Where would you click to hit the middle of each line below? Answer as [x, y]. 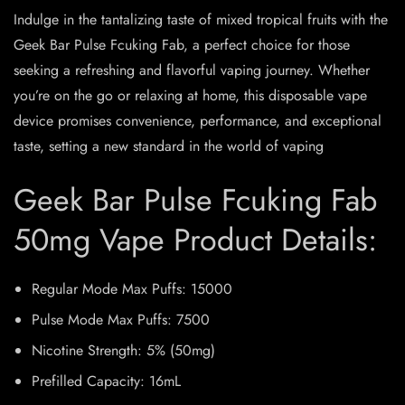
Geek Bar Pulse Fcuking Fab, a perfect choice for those [182, 45]
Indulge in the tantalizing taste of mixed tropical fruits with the [201, 20]
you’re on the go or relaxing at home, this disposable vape [190, 96]
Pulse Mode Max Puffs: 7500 [121, 320]
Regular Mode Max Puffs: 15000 [132, 289]
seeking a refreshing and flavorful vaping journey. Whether [192, 71]
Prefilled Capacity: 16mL [106, 381]
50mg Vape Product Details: [195, 240]
